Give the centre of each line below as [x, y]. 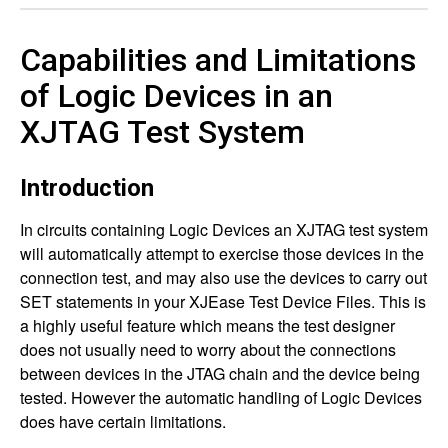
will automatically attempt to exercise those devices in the [222, 253]
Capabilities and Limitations [218, 60]
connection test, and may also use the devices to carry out [223, 277]
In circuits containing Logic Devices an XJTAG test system [224, 229]
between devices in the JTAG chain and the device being [220, 373]
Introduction [87, 188]
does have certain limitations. [123, 421]
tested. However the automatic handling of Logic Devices [221, 397]
